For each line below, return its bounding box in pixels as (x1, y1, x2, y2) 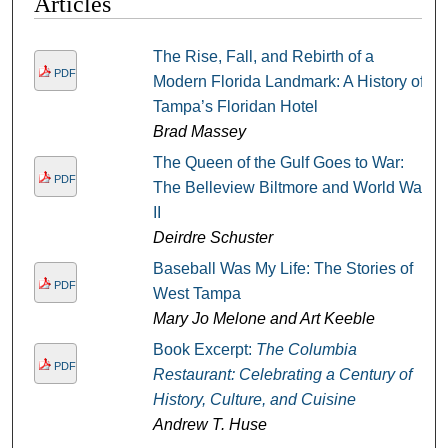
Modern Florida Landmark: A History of (152, 72, 424, 90)
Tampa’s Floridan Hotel (152, 97, 318, 115)
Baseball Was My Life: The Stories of (152, 259, 413, 277)
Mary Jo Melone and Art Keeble (152, 309, 375, 327)
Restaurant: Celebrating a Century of (152, 365, 412, 383)
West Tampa (152, 284, 241, 302)
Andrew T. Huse (152, 415, 267, 433)
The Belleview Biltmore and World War (152, 178, 427, 196)
